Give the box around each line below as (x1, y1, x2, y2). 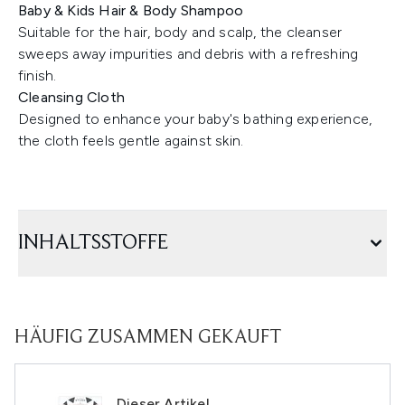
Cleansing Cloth (18, 89, 125, 106)
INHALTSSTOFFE (18, 232, 168, 254)
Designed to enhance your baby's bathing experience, (18, 110, 372, 127)
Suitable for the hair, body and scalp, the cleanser (18, 24, 343, 41)
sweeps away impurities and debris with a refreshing (18, 45, 359, 62)
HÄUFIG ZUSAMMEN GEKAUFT (14, 328, 281, 348)
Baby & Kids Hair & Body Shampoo (18, 2, 244, 19)
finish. (18, 67, 57, 84)
